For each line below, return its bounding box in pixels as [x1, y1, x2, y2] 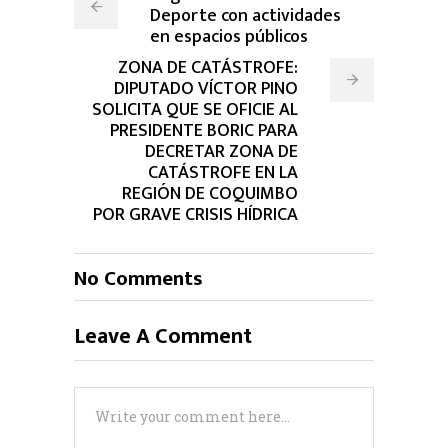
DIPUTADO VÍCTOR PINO [114, 74, 298, 105]
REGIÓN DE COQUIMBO [122, 179, 298, 210]
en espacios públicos [150, 22, 308, 53]
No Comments [74, 261, 203, 297]
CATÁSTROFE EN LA [148, 158, 298, 189]
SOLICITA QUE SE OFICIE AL [92, 95, 298, 126]
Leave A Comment [74, 318, 252, 356]
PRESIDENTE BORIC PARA [110, 116, 298, 147]
